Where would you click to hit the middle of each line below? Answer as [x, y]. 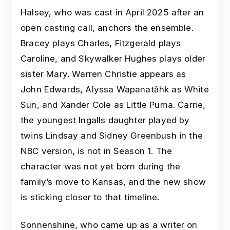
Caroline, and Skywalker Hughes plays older [113, 59]
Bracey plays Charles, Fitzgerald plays [101, 43]
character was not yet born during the [101, 167]
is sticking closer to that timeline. [90, 197]
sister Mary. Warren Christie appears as [103, 74]
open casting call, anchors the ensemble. [107, 28]
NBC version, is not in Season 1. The [97, 151]
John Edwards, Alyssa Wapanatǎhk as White [115, 90]
